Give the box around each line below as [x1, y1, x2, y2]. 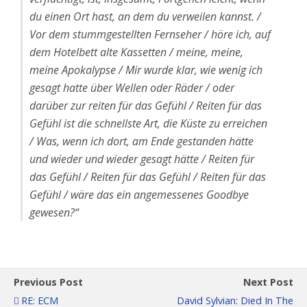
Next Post [243, 275, 293, 288]
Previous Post [14, 275, 83, 288]
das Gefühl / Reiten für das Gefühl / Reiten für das [29, 169, 266, 184]
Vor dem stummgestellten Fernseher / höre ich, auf [29, 27, 271, 42]
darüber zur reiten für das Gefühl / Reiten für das [29, 98, 262, 113]
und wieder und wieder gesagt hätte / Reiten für [29, 151, 254, 167]
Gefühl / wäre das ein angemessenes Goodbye [29, 187, 249, 202]
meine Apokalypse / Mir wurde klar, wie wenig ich [29, 62, 262, 77]
